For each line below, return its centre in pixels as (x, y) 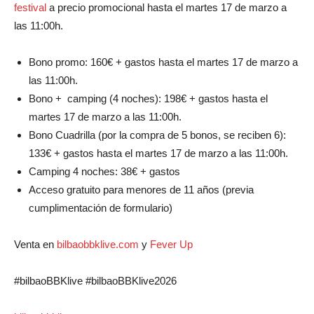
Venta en (35, 244)
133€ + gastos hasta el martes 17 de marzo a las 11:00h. (158, 153)
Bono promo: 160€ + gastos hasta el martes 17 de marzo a (163, 62)
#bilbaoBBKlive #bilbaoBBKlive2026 (95, 280)
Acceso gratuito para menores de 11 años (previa (141, 189)
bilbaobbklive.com (99, 244)
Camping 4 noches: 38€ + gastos (104, 171)
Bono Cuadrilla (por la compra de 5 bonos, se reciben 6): (157, 135)
